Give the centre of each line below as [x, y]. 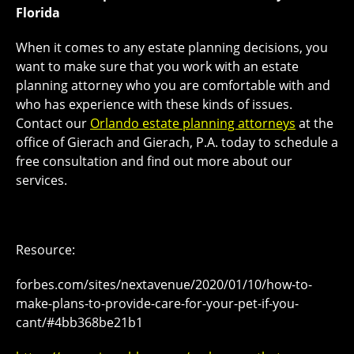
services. [41, 181]
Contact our [53, 124]
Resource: [45, 250]
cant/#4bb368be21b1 [79, 323]
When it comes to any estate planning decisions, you [172, 48]
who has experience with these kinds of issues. [154, 105]
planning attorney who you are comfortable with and [173, 86]
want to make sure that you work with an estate [157, 67]
